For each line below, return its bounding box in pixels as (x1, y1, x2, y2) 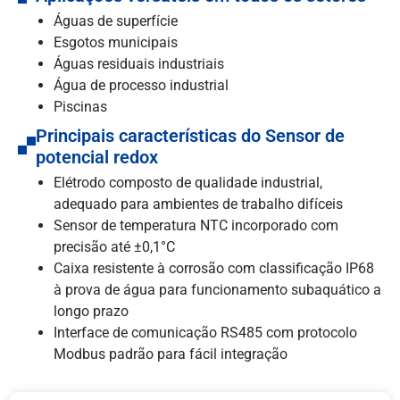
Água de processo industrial (54, 77, 229, 95)
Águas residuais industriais (54, 55, 224, 73)
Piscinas (54, 98, 107, 116)
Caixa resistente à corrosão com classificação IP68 (54, 260, 374, 278)
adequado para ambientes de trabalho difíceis (54, 196, 343, 213)
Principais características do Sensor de (36, 125, 345, 147)
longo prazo (54, 303, 129, 321)
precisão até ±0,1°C (54, 238, 175, 256)
